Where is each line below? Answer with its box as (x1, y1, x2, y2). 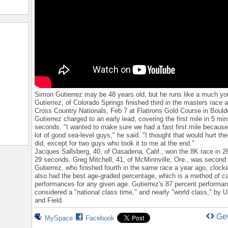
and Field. (35, 196, 64, 204)
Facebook (85, 214, 115, 222)
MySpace (45, 214, 73, 222)
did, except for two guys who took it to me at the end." (35, 139, 194, 147)
